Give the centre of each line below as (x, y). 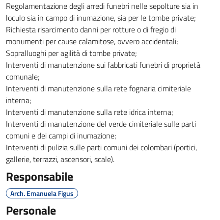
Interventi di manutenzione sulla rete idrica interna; (90, 112)
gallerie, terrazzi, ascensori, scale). (60, 159)
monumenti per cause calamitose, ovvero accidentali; (92, 41)
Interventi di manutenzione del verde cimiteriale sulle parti (101, 124)
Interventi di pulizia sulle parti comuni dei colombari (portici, (101, 147)
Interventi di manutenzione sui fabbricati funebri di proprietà (103, 65)
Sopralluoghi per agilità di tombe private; (71, 53)
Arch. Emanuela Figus (42, 193)
